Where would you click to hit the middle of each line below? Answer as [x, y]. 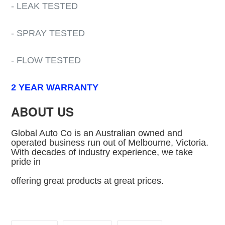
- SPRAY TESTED [48, 33]
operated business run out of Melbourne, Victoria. [110, 142]
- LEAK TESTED [44, 6]
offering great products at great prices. [87, 181]
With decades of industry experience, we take [102, 152]
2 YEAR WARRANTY [55, 88]
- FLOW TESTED [46, 61]
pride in [26, 161]
